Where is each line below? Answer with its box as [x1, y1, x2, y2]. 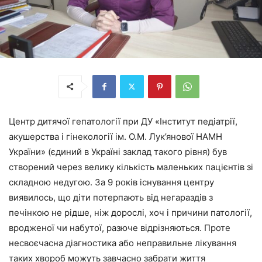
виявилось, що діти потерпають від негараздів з [9, 191, 213, 203]
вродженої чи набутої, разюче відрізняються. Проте [9, 222, 230, 233]
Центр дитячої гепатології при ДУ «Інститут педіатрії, [9, 115, 237, 127]
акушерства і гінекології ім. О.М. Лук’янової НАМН [9, 130, 222, 142]
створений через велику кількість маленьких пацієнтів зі [9, 161, 253, 173]
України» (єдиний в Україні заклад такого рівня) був [9, 146, 227, 157]
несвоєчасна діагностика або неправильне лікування [9, 237, 236, 249]
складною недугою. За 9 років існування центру [9, 176, 214, 188]
